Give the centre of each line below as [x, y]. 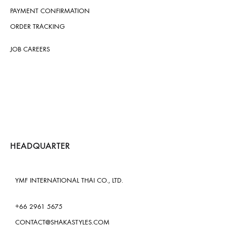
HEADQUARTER [40, 146]
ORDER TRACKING [38, 27]
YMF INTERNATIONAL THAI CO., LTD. [69, 181]
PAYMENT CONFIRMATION [50, 11]
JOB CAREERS [30, 49]
